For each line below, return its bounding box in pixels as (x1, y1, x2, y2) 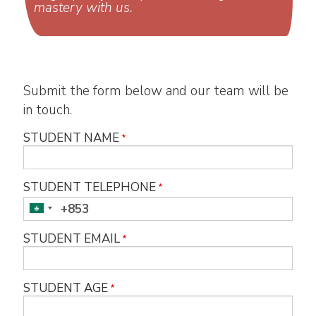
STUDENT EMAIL (23, 231, 120, 248)
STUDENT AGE (23, 280, 108, 297)
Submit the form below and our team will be (23, 82, 288, 101)
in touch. (23, 101, 75, 120)
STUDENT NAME (23, 130, 119, 147)
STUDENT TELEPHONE (23, 179, 156, 196)
